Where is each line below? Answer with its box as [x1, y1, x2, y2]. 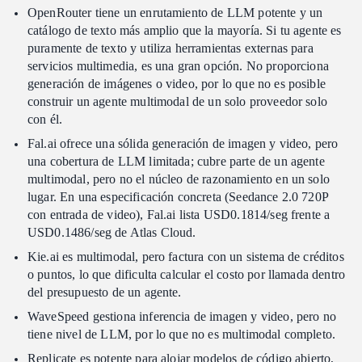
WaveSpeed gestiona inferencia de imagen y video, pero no [27, 309, 336, 323]
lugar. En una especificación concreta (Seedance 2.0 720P [27, 189, 328, 204]
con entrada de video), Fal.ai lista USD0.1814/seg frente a [27, 207, 330, 221]
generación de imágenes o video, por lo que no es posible [27, 76, 326, 90]
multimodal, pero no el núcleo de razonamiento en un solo [27, 171, 330, 186]
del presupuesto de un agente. [27, 284, 182, 299]
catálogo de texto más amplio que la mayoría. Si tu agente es [27, 23, 342, 37]
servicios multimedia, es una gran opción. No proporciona [27, 58, 329, 73]
